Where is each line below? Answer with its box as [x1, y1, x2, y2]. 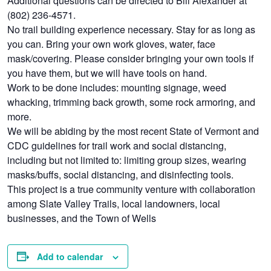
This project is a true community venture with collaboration [7, 181, 256, 196]
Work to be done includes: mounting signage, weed [7, 79, 227, 94]
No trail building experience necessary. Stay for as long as [7, 21, 256, 36]
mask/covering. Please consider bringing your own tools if [7, 50, 254, 65]
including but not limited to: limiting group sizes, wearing [7, 152, 247, 167]
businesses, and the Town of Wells [7, 210, 157, 225]
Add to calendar [37, 250, 103, 263]
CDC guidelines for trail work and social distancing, [7, 137, 227, 152]
